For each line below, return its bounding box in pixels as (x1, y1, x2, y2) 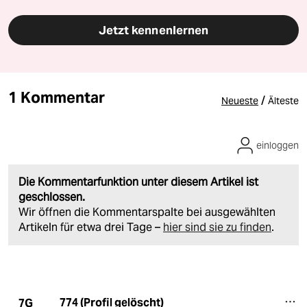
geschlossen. (19, 190, 85, 205)
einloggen (256, 139, 299, 152)
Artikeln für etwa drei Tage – (19, 220, 163, 235)
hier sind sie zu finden (163, 220, 271, 235)
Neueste (221, 95, 258, 108)
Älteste (268, 95, 299, 108)
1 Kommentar (8, 88, 105, 108)
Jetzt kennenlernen (98, 23, 209, 38)
